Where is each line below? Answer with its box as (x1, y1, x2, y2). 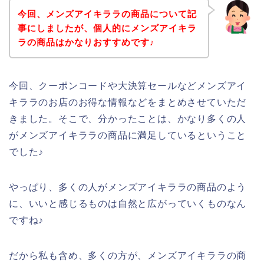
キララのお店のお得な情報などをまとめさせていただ (9, 97, 247, 107)
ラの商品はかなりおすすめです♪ (17, 37, 155, 47)
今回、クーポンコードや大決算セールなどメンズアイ (9, 80, 247, 91)
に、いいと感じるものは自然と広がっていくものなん (9, 198, 247, 209)
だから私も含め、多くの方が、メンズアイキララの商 (9, 250, 247, 260)
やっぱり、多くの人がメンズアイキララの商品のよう (9, 181, 247, 192)
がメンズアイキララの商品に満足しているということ (9, 130, 247, 140)
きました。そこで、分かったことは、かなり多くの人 (9, 113, 247, 124)
